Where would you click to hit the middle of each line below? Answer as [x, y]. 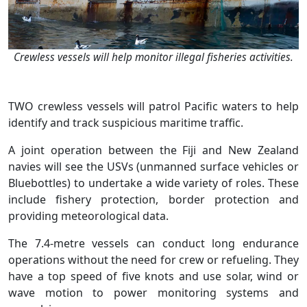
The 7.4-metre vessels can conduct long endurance [153, 244]
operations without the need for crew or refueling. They [153, 260]
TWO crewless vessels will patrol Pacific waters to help [153, 107]
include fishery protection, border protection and [153, 200]
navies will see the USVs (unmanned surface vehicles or [153, 167]
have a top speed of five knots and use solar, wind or [153, 277]
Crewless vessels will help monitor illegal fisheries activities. [153, 58]
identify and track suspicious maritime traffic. [126, 123]
